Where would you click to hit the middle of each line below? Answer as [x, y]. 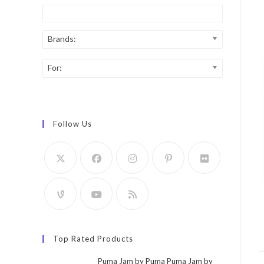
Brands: [62, 39]
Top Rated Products [93, 239]
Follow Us [72, 124]
